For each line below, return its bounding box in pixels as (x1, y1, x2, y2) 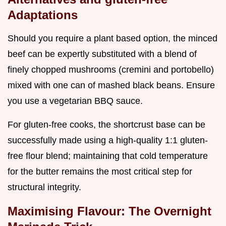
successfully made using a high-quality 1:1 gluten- (8, 135, 208, 145)
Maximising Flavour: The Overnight (8, 204, 211, 218)
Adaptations (8, 8, 78, 22)
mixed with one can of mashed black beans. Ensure (8, 80, 215, 90)
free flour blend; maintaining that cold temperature (8, 150, 208, 161)
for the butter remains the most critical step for (8, 166, 192, 177)
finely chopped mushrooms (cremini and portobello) (8, 64, 214, 75)
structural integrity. (8, 182, 81, 192)
